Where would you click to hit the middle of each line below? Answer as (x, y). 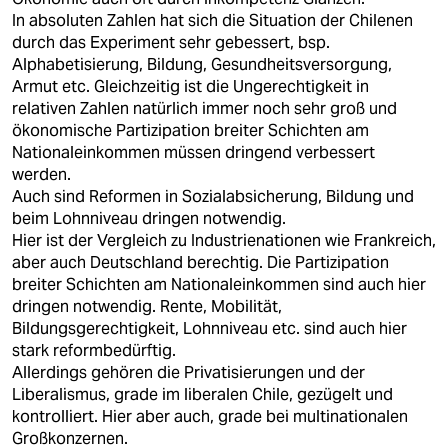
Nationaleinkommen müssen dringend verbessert (193, 152)
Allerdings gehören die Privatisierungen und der (188, 372)
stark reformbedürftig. (94, 350)
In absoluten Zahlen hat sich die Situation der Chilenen (212, 20)
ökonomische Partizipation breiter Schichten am (190, 130)
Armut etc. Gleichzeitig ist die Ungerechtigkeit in (190, 86)
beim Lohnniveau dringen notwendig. (149, 218)
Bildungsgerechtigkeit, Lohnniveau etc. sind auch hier (209, 328)
